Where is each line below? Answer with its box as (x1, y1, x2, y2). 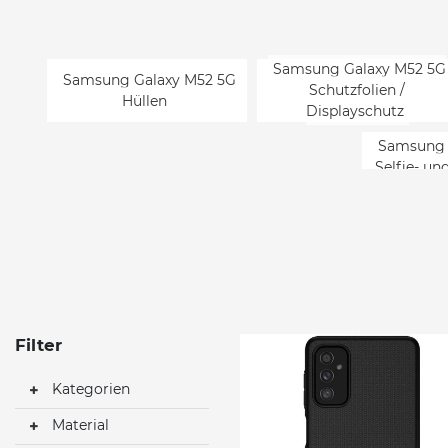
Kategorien (48, 379, 130, 398)
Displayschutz (305, 102, 404, 121)
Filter (15, 334, 62, 355)
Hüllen (122, 91, 167, 110)
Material (48, 415, 109, 434)
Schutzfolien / (309, 81, 405, 100)
